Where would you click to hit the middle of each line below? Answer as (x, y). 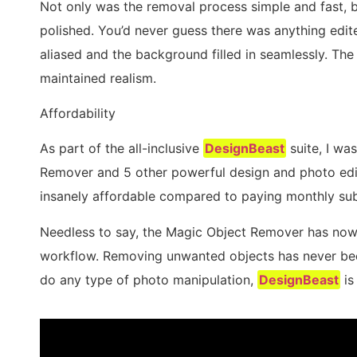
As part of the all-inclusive (122, 149)
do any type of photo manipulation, (149, 279)
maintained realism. (98, 78)
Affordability (78, 113)
